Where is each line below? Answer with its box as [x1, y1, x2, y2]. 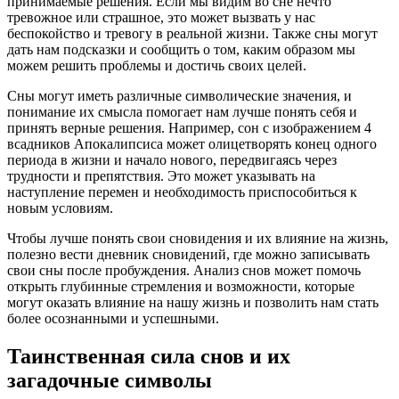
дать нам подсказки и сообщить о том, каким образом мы [7, 41, 355, 57]
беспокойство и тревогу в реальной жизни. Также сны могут [7, 25, 378, 41]
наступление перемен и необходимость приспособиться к [7, 183, 357, 199]
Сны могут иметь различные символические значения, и [7, 87, 352, 103]
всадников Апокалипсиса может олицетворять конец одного [7, 135, 377, 151]
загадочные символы [7, 368, 212, 392]
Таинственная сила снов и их [7, 344, 290, 368]
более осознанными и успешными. [7, 310, 219, 326]
